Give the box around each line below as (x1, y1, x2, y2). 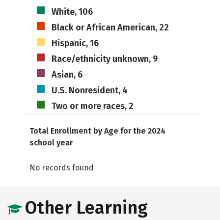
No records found (29, 163, 94, 172)
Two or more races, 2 (51, 101, 134, 111)
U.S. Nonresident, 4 (51, 85, 128, 96)
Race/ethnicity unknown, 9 (51, 54, 158, 64)
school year (29, 138, 73, 147)
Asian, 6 (51, 69, 82, 80)
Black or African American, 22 (51, 22, 169, 33)
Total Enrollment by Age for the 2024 (29, 126, 165, 136)
